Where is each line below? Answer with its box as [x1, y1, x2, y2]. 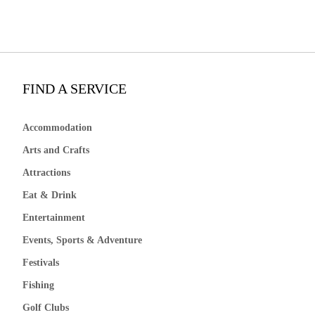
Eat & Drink [22, 190, 77, 201]
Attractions [22, 167, 71, 179]
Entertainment [22, 212, 86, 224]
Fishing [22, 280, 55, 291]
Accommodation [22, 122, 93, 134]
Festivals [22, 257, 60, 269]
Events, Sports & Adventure [22, 235, 143, 246]
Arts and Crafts [22, 145, 90, 156]
